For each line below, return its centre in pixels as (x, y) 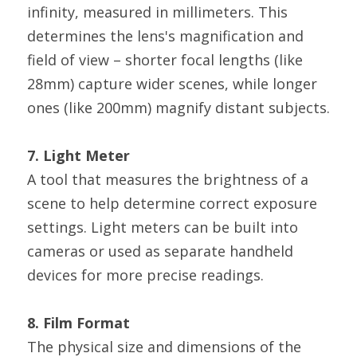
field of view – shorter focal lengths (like (165, 60)
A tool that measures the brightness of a (168, 179)
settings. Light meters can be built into (163, 227)
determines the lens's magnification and (165, 36)
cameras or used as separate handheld (160, 251)
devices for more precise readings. (145, 275)
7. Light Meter (78, 155)
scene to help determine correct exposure (172, 203)
